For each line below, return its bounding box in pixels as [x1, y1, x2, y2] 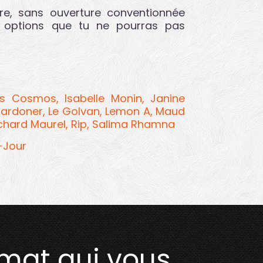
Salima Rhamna [92, 117, 175, 131]
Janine [150, 91, 185, 106]
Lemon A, [105, 104, 153, 119]
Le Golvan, [48, 104, 102, 119]
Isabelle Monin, [65, 91, 144, 106]
